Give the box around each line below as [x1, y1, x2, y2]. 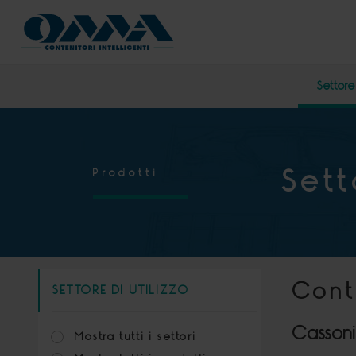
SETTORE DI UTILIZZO [52, 282, 190, 298]
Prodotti [93, 165, 159, 180]
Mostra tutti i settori [75, 329, 197, 343]
